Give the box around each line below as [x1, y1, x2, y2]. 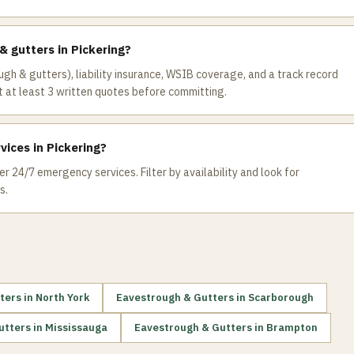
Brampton [266, 321, 318, 334]
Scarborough [248, 291, 314, 304]
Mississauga [45, 321, 107, 334]
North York [36, 291, 89, 304]
